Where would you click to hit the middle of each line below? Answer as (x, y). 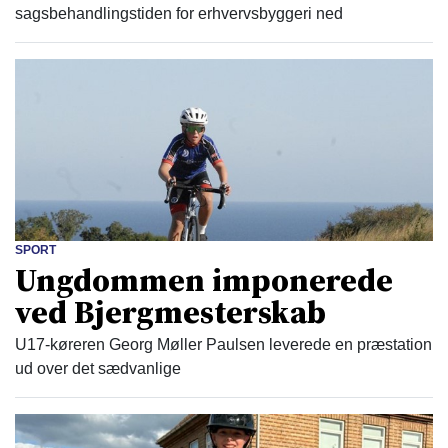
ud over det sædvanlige (98, 369)
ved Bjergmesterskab (170, 312)
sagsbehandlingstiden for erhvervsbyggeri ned (179, 13)
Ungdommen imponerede (204, 280)
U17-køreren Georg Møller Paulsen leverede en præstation (223, 345)
